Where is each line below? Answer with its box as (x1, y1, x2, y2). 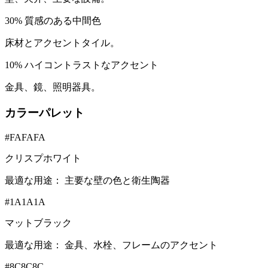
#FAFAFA (5, 132, 45, 142)
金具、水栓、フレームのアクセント (65, 239, 218, 250)
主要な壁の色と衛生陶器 (65, 175, 170, 185)
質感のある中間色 (25, 16, 101, 26)
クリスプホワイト (5, 153, 81, 163)
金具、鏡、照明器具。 (5, 82, 100, 93)
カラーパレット (5, 106, 84, 119)
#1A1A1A (5, 196, 45, 207)
